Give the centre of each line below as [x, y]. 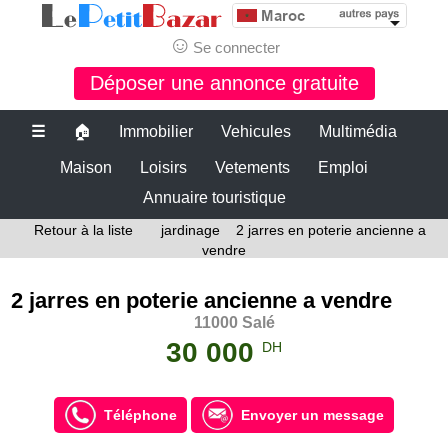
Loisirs [163, 167]
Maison [86, 167]
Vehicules [256, 131]
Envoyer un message [312, 415]
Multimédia [358, 131]
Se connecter [236, 47]
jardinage [190, 230]
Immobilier [156, 131]
